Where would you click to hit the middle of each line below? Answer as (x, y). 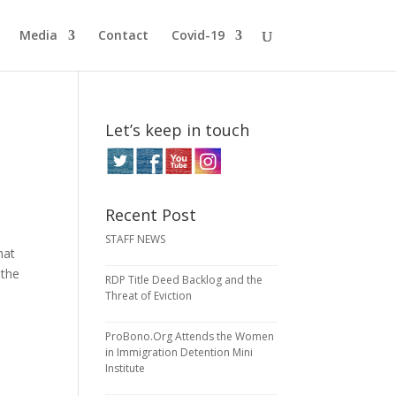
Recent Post (151, 215)
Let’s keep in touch (178, 130)
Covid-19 (198, 35)
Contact (123, 35)
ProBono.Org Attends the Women (190, 336)
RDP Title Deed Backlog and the (184, 280)
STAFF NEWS (136, 239)
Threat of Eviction (149, 296)
